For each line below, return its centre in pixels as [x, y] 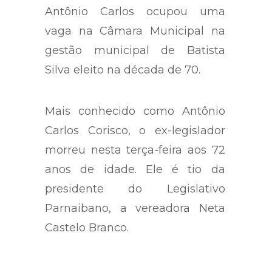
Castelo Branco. [87, 228]
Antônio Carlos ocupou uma [135, 12]
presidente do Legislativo [135, 189]
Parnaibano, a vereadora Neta [135, 209]
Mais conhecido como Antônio [135, 111]
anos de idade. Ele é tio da [135, 170]
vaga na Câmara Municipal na [135, 31]
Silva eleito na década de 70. [123, 70]
